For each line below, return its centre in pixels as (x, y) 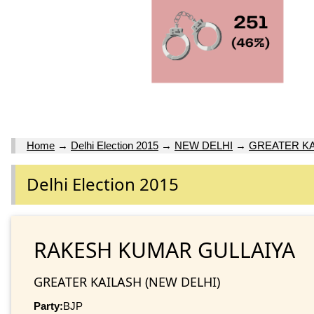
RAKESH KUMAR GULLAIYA (164, 250)
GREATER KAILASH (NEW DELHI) (127, 281)
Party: (48, 306)
